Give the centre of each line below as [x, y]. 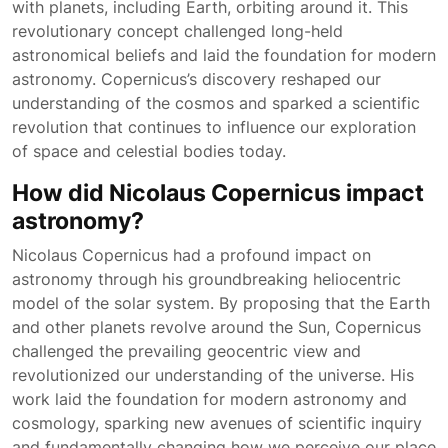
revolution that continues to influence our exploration [214, 127]
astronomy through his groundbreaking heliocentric [206, 279]
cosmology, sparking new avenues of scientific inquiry [217, 423]
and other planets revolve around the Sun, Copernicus [216, 327]
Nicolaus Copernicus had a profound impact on [191, 255]
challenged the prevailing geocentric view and [186, 351]
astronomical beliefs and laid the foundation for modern [224, 55]
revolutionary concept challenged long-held [177, 31]
